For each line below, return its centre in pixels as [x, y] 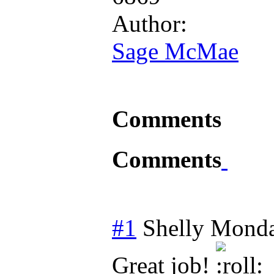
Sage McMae [175, 51]
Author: [150, 23]
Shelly [173, 228]
